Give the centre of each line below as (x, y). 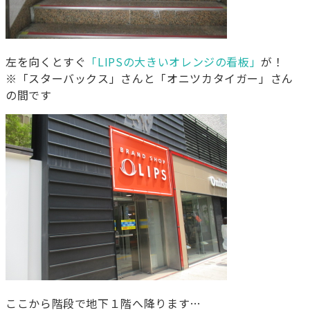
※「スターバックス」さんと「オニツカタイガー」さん (149, 79)
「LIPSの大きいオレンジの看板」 (174, 62)
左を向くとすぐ (46, 62)
